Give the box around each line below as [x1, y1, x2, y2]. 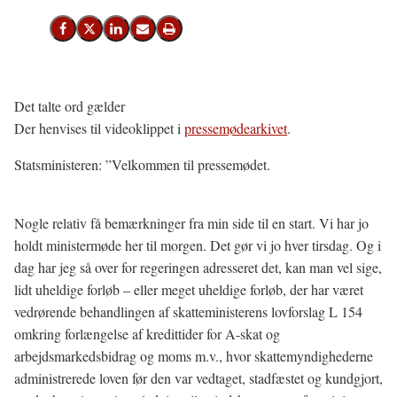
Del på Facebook [61, 27, 149, 41]
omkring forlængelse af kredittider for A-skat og [14, 324, 280, 343]
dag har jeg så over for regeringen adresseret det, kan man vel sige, [14, 258, 382, 276]
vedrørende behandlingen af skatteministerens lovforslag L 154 [14, 302, 362, 321]
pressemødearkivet [184, 119, 287, 137]
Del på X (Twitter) [88, 27, 177, 41]
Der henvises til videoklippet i [14, 119, 181, 137]
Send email [141, 27, 199, 41]
